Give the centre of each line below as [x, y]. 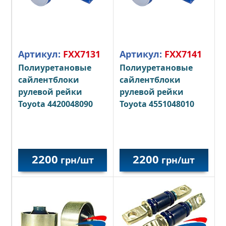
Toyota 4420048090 [56, 104]
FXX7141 [183, 54]
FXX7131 [82, 54]
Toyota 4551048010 [157, 104]
